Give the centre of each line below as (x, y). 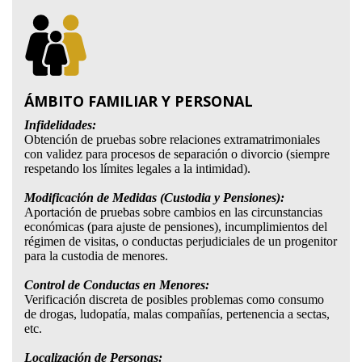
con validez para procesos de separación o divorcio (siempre (177, 154)
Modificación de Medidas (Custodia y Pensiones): (154, 198)
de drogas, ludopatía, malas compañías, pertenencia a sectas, (177, 314)
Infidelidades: (60, 125)
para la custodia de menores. (97, 256)
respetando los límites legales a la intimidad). (139, 168)
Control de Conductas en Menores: (116, 285)
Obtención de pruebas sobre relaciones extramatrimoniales (172, 139)
